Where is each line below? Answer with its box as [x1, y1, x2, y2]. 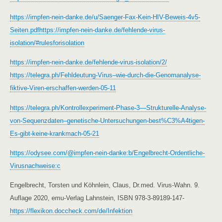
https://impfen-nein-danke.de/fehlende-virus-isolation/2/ [10, 58, 167, 66]
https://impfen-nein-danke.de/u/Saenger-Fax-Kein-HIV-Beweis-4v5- [10, 13, 200, 21]
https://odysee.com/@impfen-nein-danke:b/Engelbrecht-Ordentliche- [10, 149, 205, 157]
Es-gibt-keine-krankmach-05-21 [10, 129, 99, 137]
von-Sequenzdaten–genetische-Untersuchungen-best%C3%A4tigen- [10, 116, 205, 124]
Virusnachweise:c [10, 162, 60, 169]
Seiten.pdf [10, 26, 39, 34]
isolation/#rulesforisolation [10, 39, 84, 47]
